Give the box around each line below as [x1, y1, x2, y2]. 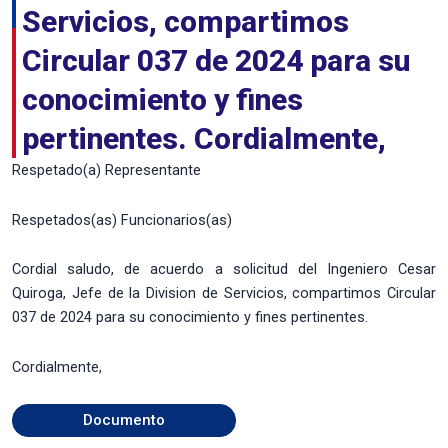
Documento [83, 411, 165, 430]
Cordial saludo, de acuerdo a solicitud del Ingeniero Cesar [12, 260, 436, 279]
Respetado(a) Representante [12, 161, 201, 179]
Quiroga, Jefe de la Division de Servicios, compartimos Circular [12, 284, 436, 303]
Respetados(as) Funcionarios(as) [12, 210, 232, 229]
